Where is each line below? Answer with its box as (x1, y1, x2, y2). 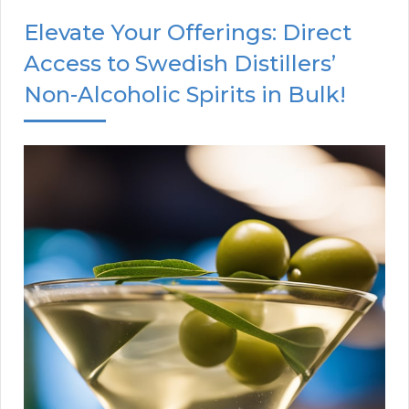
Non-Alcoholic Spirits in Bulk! (24, 81, 346, 109)
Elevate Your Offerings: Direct (24, 19, 351, 47)
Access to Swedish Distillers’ (24, 50, 336, 78)
